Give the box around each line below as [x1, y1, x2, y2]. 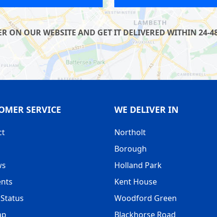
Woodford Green [114, 193, 177, 204]
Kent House [114, 176, 157, 187]
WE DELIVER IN [114, 104, 179, 116]
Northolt [114, 127, 146, 138]
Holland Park [114, 160, 162, 171]
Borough [114, 143, 147, 155]
